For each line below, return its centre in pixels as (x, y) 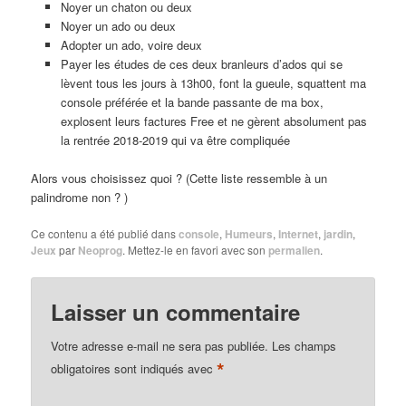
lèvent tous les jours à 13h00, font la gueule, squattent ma (213, 83)
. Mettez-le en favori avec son (196, 250)
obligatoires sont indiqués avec (134, 369)
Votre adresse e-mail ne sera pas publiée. (160, 345)
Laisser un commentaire (176, 311)
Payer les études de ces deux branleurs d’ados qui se (201, 64)
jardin (338, 234)
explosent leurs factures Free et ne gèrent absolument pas (213, 121)
